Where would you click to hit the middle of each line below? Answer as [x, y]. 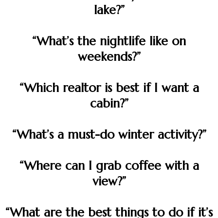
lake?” [109, 10]
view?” [109, 181]
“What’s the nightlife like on [109, 41]
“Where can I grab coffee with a [109, 166]
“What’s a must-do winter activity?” [109, 135]
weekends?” [109, 57]
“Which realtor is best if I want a [109, 88]
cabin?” [109, 103]
